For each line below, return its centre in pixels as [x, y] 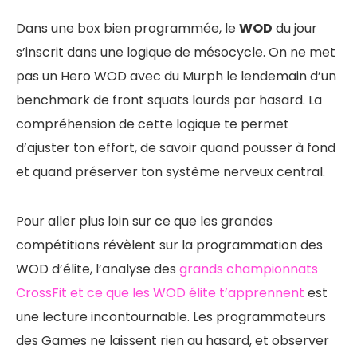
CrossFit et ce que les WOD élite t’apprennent [160, 292]
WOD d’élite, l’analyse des [98, 269]
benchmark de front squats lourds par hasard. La [169, 100]
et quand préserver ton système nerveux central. [171, 171]
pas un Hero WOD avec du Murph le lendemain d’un [176, 76]
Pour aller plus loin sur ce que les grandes [144, 221]
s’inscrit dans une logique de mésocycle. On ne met [176, 52]
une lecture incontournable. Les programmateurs [171, 316]
